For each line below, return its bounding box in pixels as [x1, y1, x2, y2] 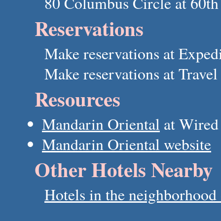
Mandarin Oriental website [42, 134, 211, 154]
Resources [35, 84, 120, 113]
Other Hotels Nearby [35, 154, 213, 184]
